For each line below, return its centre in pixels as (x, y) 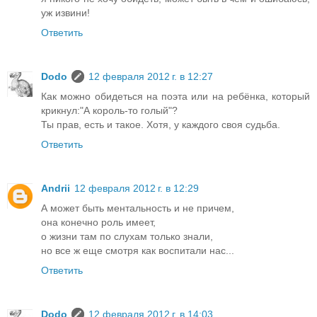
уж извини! (65, 13)
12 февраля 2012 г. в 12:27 (151, 77)
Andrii (56, 189)
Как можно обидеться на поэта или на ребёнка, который (175, 97)
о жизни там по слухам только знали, (127, 237)
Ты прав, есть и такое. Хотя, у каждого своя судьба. (161, 125)
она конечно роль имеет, (98, 223)
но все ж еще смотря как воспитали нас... (138, 251)
